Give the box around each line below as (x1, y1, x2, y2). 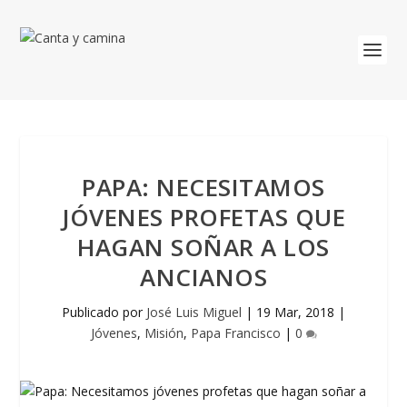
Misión (144, 324, 184, 342)
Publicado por (62, 303, 146, 321)
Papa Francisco (190, 324, 281, 342)
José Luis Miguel (146, 303, 242, 321)
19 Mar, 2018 (256, 303, 334, 321)
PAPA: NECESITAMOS (82, 171, 325, 203)
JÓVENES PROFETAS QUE (62, 201, 345, 233)
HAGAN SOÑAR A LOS (77, 231, 330, 263)
